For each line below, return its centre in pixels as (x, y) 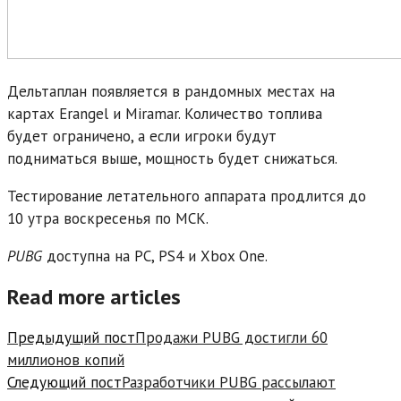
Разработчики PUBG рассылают (229, 382)
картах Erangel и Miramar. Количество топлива (165, 113)
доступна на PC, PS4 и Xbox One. (155, 256)
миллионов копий (66, 359)
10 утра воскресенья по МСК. (108, 218)
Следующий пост (64, 382)
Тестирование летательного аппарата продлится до (187, 196)
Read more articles (94, 296)
